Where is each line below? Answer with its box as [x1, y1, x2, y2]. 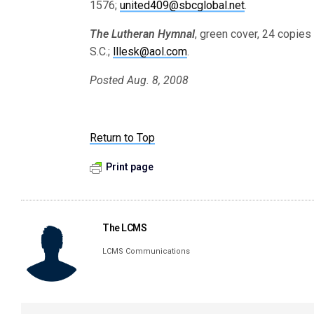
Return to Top [90, 131, 156, 144]
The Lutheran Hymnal [90, 27, 196, 41]
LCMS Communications [102, 247, 191, 256]
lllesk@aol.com [113, 45, 188, 58]
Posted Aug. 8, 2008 [90, 74, 189, 87]
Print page [106, 161, 153, 172]
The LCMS [102, 222, 147, 233]
